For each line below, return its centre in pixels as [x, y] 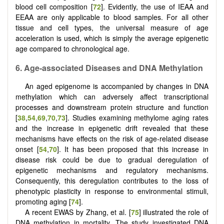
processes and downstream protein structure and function [112, 107]
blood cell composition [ [54, 7]
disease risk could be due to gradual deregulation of [112, 160]
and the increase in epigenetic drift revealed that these [112, 128]
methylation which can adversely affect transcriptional [112, 97]
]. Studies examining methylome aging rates [137, 118]
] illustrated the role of [174, 212]
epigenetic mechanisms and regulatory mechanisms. [112, 170]
